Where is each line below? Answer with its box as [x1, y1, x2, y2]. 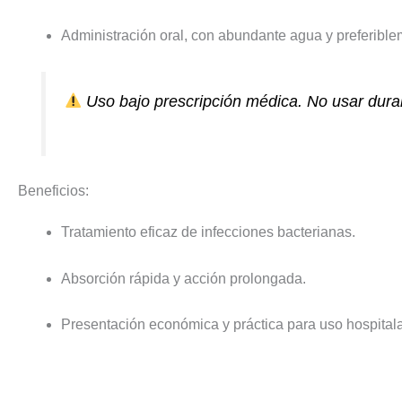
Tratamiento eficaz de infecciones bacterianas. [61, 224, 355, 240]
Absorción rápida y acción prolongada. [61, 270, 306, 286]
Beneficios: [18, 183, 89, 199]
